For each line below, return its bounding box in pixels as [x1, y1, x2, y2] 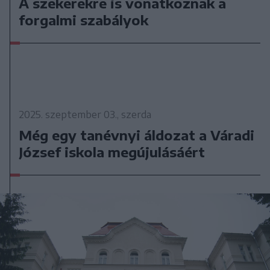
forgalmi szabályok [19, 11, 149, 29]
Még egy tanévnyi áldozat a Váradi [19, 127, 255, 144]
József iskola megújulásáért [19, 143, 206, 161]
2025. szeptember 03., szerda [19, 108, 152, 121]
